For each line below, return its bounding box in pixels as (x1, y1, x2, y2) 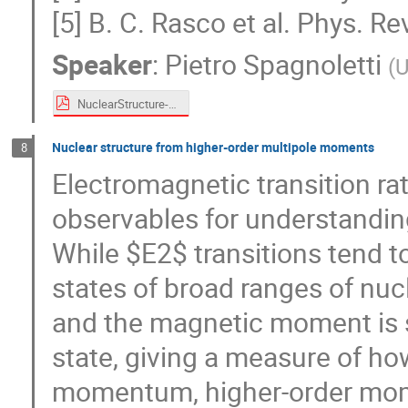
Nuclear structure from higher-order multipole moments (52, 138, 375, 156)
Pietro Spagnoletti (165, 45, 382, 83)
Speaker (52, 45, 153, 83)
